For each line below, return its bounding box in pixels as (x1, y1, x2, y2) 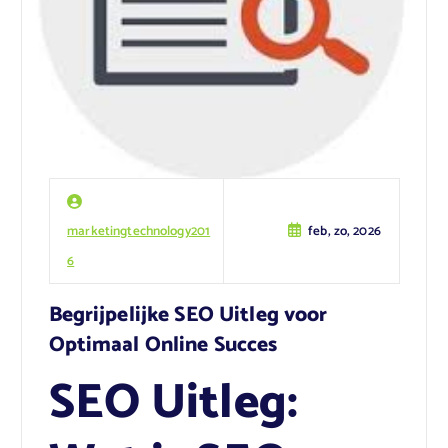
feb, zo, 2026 (308, 219, 381, 242)
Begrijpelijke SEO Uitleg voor (48, 297, 328, 332)
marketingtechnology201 (67, 219, 211, 242)
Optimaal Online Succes (48, 327, 278, 362)
